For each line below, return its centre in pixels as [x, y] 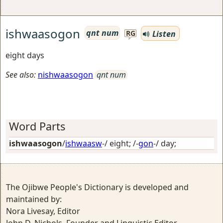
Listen [163, 34]
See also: [21, 75]
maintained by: [34, 199]
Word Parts [37, 126]
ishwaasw [84, 143]
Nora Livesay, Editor [43, 211]
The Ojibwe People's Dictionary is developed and [97, 187]
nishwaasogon [65, 75]
